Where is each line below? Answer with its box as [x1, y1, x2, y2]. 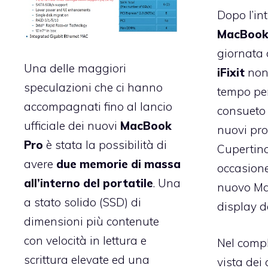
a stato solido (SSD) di [24, 194, 141, 209]
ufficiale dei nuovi [24, 118, 120, 133]
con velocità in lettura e [24, 233, 147, 248]
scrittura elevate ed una [24, 252, 150, 267]
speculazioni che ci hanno [24, 80, 163, 95]
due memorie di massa [56, 156, 181, 171]
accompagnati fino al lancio [24, 99, 172, 114]
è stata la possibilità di [43, 137, 167, 152]
